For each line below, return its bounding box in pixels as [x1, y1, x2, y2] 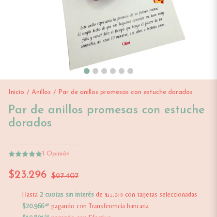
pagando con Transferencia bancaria [49, 201, 149, 210]
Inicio [8, 88, 24, 96]
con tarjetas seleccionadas [123, 190, 197, 198]
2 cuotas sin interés [39, 190, 94, 198]
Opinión [46, 150, 70, 157]
